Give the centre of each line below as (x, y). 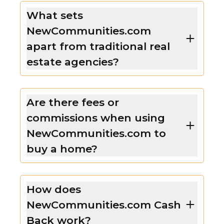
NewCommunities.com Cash (104, 204)
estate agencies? (73, 61)
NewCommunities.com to (96, 133)
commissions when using (96, 117)
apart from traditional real (98, 46)
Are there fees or (73, 102)
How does (54, 189)
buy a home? (62, 148)
